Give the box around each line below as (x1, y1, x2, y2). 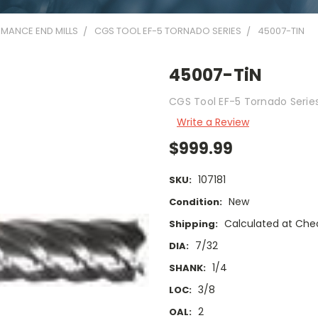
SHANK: (169, 261, 206, 275)
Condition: (169, 195, 222, 209)
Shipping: (169, 217, 218, 231)
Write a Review (176, 114, 249, 129)
